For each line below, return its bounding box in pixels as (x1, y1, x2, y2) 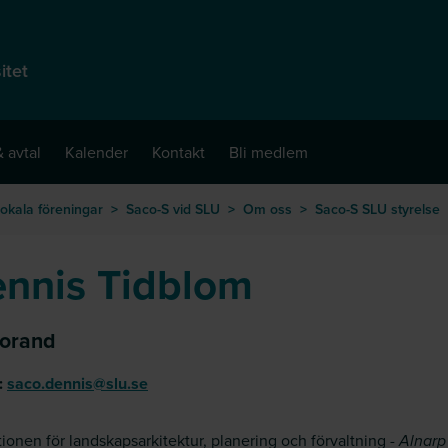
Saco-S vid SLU (126, 199, 220, 219)
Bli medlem (229, 141, 308, 163)
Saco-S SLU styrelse (315, 199, 440, 219)
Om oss (243, 199, 292, 219)
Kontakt (152, 141, 205, 163)
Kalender (65, 141, 128, 163)
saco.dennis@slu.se (7, 372, 148, 395)
